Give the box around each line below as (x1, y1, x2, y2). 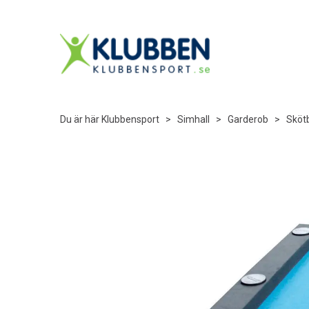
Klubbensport (101, 114, 159, 125)
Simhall (177, 114, 210, 125)
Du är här (60, 114, 99, 125)
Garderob (228, 114, 268, 125)
